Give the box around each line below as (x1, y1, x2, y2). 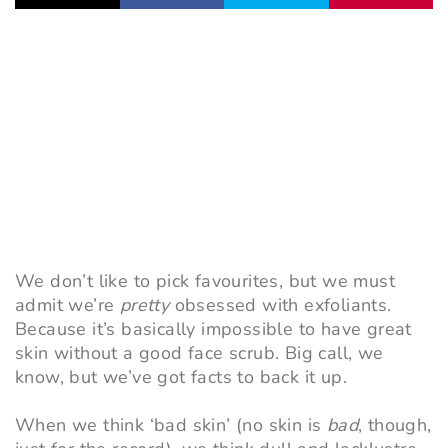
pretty (119, 293, 170, 318)
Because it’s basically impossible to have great (15, 317, 412, 342)
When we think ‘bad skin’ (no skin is (15, 413, 327, 438)
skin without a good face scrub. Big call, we (15, 341, 384, 366)
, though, (358, 413, 432, 438)
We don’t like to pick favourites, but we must (15, 269, 395, 294)
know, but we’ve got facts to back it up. (15, 365, 347, 390)
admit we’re (15, 293, 120, 318)
